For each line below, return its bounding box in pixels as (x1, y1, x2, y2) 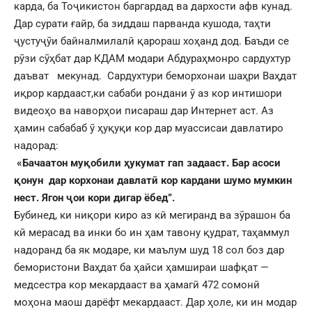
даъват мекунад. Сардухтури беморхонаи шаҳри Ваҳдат (14, 69, 297, 82)
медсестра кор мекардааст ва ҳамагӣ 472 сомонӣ (14, 278, 260, 291)
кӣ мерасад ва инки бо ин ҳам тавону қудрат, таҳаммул (14, 226, 290, 239)
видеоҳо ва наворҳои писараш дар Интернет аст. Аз (14, 104, 274, 117)
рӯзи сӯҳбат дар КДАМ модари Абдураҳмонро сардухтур (14, 52, 290, 65)
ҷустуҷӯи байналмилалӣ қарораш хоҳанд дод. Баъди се (14, 34, 289, 47)
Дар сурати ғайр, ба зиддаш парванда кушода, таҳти (14, 17, 271, 30)
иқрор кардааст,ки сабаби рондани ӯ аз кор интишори (14, 86, 282, 100)
